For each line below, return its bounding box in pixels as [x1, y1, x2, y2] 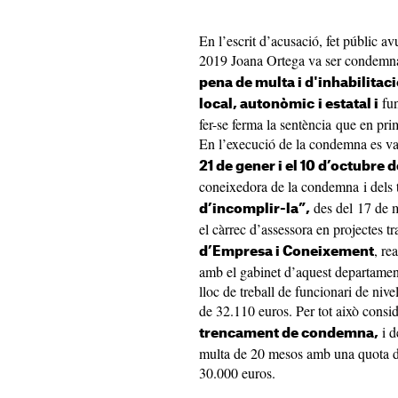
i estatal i [318, 98, 378, 111]
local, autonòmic [199, 98, 314, 111]
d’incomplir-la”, [199, 203, 310, 216]
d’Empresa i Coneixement [199, 245, 374, 259]
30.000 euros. [199, 363, 275, 382]
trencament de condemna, [199, 327, 378, 340]
